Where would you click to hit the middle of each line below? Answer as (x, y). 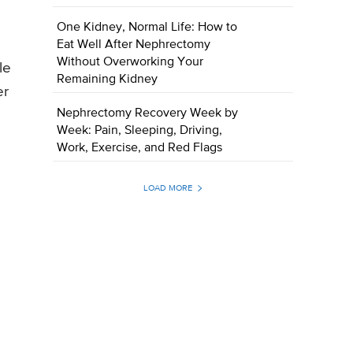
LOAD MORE (167, 188)
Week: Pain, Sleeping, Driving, (140, 131)
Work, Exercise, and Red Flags (140, 149)
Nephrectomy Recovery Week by (148, 114)
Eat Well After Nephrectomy (134, 45)
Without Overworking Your (130, 63)
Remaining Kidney (108, 80)
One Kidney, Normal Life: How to (147, 28)
